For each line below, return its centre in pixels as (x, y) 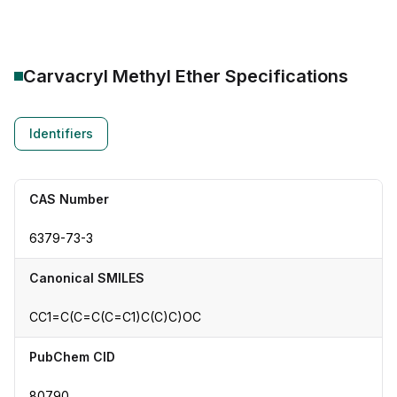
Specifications (284, 76)
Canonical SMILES (87, 278)
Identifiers (61, 133)
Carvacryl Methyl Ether (122, 76)
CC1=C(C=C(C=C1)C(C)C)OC (115, 317)
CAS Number (69, 199)
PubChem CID (72, 357)
